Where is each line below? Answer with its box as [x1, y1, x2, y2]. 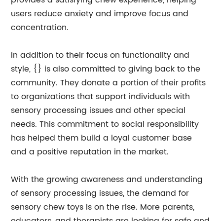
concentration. [11, 21, 69, 34]
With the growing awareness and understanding [11, 173, 203, 186]
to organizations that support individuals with [11, 90, 190, 103]
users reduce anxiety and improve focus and [11, 7, 189, 20]
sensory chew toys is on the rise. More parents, [11, 201, 195, 214]
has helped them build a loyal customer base [11, 132, 192, 145]
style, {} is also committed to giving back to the [11, 63, 201, 75]
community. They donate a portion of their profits [11, 76, 206, 89]
